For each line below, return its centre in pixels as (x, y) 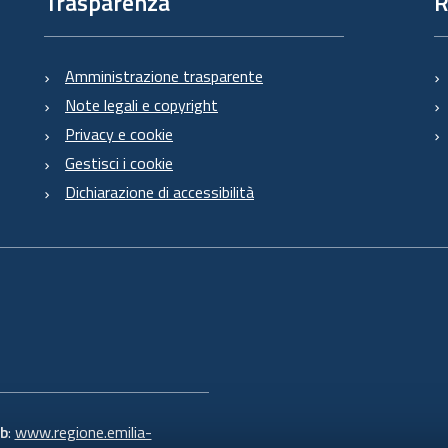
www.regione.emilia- (83, 432)
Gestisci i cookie (119, 162)
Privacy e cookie (119, 133)
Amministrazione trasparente (164, 75)
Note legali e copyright (141, 104)
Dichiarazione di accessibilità (159, 191)
